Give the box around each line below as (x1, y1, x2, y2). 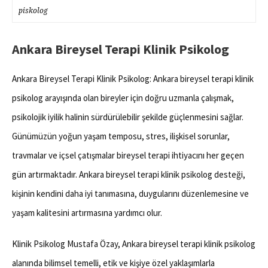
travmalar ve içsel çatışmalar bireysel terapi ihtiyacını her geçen (12, 150, 244, 161)
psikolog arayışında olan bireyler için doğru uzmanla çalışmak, (12, 92, 234, 103)
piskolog (19, 7, 48, 15)
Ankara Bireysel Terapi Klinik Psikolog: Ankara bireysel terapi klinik (12, 73, 254, 84)
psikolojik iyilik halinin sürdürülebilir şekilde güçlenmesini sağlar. (12, 111, 243, 123)
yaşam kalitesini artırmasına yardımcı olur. (12, 207, 162, 218)
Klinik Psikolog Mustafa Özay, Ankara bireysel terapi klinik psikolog (12, 238, 255, 249)
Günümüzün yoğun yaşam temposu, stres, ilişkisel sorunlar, (12, 130, 230, 142)
